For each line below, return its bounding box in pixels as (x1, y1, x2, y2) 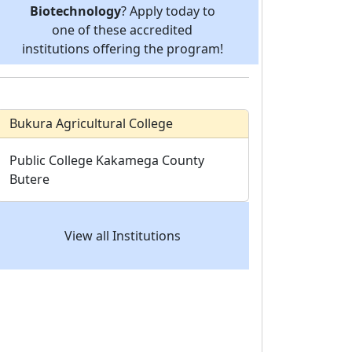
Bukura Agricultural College (9, 115, 173, 133)
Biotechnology (29, 2, 121, 20)
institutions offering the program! (21, 40, 223, 58)
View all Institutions (64, 227, 181, 245)
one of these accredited (52, 21, 193, 39)
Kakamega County (96, 152, 204, 170)
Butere (9, 170, 49, 189)
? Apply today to (120, 2, 215, 20)
